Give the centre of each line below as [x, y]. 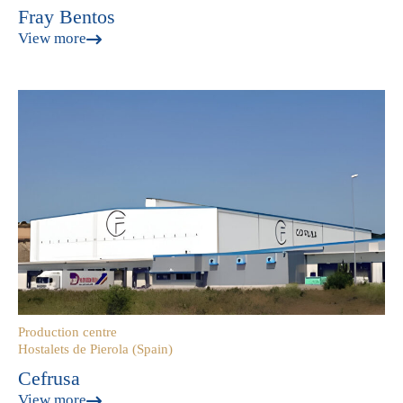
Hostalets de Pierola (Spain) [95, 349]
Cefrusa [49, 378]
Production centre [67, 332]
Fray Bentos [67, 17]
